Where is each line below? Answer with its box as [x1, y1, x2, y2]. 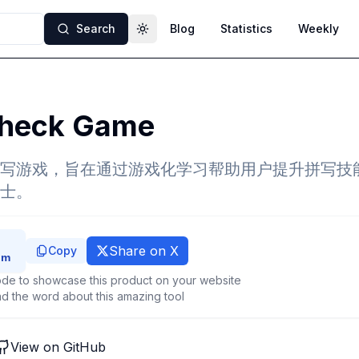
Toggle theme [141, 28, 220, 42]
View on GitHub [10, 339, 106, 355]
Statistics [220, 22, 272, 35]
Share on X [109, 243, 179, 259]
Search [76, 22, 115, 35]
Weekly [298, 22, 339, 35]
